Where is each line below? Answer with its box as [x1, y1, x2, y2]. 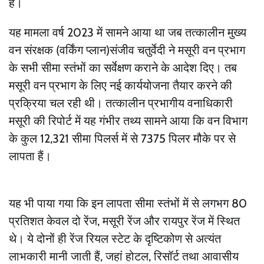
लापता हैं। [9, 148, 51, 163]
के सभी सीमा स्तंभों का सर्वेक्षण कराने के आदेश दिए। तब [9, 60, 237, 75]
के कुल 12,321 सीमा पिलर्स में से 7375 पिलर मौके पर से [9, 131, 236, 146]
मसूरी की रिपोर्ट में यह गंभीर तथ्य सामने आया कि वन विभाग [9, 113, 247, 128]
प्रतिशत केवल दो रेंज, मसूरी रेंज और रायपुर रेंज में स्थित [9, 213, 240, 228]
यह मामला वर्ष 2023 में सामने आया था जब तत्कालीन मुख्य [9, 25, 246, 39]
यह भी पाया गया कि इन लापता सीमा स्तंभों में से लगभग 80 [9, 196, 247, 210]
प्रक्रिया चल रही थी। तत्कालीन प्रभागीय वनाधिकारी [9, 95, 233, 110]
